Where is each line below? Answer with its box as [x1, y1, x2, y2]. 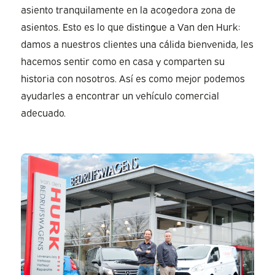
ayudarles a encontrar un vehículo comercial [20, 88, 219, 102]
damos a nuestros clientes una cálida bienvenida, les [20, 36, 254, 50]
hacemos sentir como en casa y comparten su [20, 53, 225, 68]
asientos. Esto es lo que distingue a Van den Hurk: [20, 19, 240, 33]
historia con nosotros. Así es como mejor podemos [20, 71, 245, 85]
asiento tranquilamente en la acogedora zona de [20, 2, 236, 16]
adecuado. [20, 105, 66, 119]
